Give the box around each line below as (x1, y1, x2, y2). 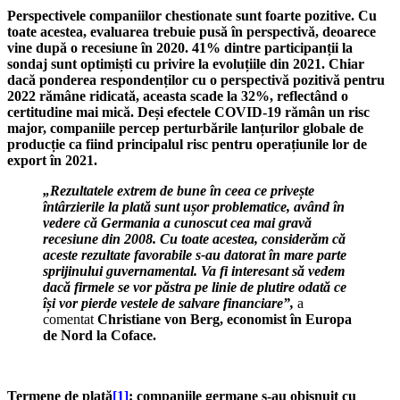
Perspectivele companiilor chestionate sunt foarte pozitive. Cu (7, 7, 377, 23)
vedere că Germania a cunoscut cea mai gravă (43, 214, 312, 230)
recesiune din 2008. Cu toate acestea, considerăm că (43, 230, 346, 246)
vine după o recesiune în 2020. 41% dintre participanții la (7, 39, 353, 55)
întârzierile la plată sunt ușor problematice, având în (43, 198, 345, 214)
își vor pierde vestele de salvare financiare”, (43, 295, 294, 311)
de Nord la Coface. (43, 327, 156, 343)
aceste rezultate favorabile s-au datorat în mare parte (43, 246, 346, 262)
